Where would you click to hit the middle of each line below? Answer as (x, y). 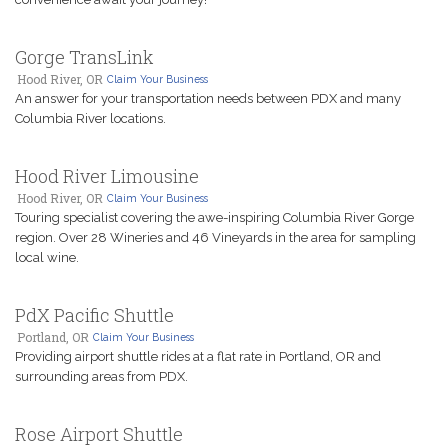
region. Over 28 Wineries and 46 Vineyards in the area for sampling (215, 237)
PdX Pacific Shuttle (94, 315)
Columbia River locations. (90, 118)
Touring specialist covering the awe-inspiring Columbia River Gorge (214, 217)
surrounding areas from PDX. (101, 376)
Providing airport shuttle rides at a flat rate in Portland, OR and (198, 356)
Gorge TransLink (84, 57)
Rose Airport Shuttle (99, 434)
